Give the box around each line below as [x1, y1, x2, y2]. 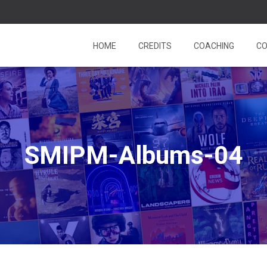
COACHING [192, 41, 234, 51]
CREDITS [136, 41, 172, 51]
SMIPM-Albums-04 [24, 141, 243, 170]
